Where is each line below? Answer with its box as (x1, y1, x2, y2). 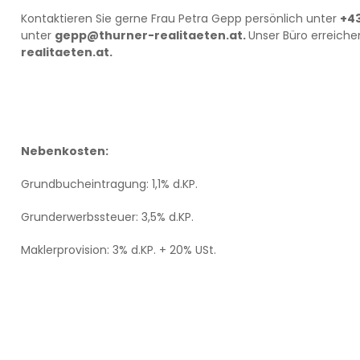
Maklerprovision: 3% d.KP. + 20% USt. (20, 242, 219, 258)
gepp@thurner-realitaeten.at (54, 27, 243, 43)
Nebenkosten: (20, 143, 108, 159)
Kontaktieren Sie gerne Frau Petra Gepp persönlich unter (20, 10, 340, 27)
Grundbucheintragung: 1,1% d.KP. (20, 176, 201, 192)
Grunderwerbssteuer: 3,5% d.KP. (20, 209, 194, 225)
